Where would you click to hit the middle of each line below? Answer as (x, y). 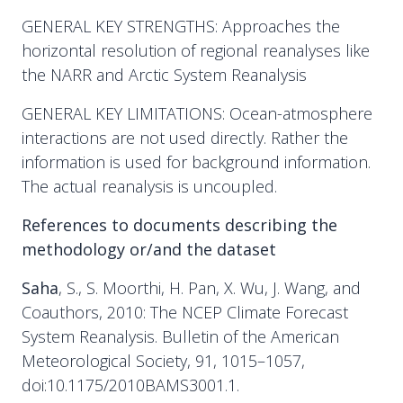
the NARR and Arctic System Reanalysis (164, 75)
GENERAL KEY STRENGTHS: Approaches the (181, 26)
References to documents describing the (179, 225)
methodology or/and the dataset (149, 249)
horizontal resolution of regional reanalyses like (196, 50)
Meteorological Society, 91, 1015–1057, (163, 361)
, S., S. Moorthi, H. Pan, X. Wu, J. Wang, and (210, 288)
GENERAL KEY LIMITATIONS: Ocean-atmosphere (197, 113)
